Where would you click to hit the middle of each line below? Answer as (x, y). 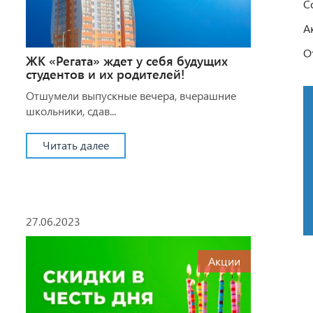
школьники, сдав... (71, 110)
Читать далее (75, 145)
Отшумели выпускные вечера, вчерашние (131, 95)
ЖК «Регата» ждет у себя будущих (126, 60)
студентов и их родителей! (105, 74)
